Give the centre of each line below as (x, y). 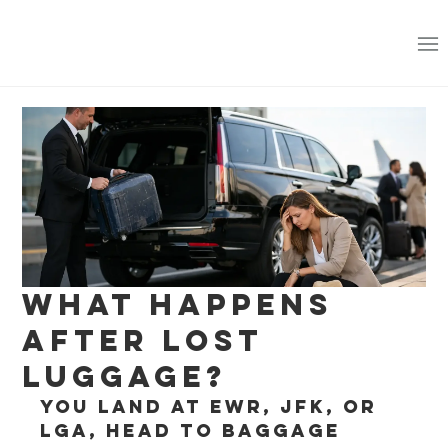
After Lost (143, 340)
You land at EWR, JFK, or (213, 406)
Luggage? (125, 376)
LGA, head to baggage (195, 430)
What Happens (178, 304)
